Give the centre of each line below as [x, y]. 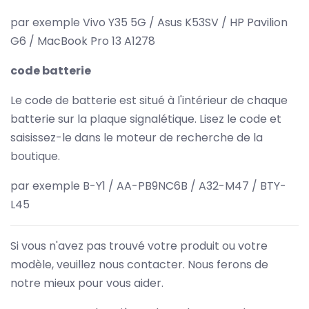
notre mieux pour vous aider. [87, 283]
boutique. [35, 156]
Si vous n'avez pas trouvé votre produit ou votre [139, 246]
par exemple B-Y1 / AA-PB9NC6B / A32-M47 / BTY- [148, 186]
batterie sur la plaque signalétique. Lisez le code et [146, 119]
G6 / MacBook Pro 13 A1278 [83, 41]
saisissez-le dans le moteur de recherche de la [137, 137]
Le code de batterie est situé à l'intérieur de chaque [149, 100]
